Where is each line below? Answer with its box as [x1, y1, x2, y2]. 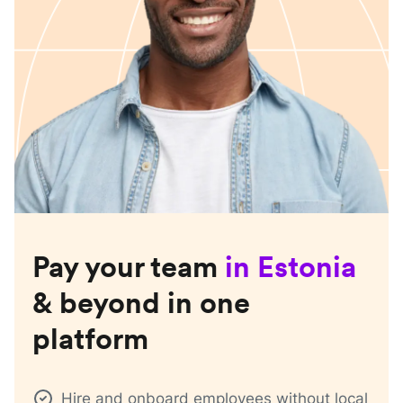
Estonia [257, 249, 356, 285]
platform [32, 321, 148, 357]
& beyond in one [32, 285, 250, 321]
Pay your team [32, 249, 218, 285]
